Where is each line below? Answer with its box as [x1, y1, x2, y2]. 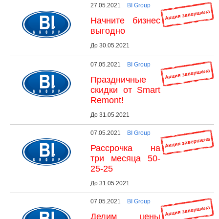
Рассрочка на [90, 143, 160, 153]
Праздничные [90, 74, 146, 85]
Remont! [90, 95, 124, 105]
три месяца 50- [90, 153, 160, 163]
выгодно [90, 25, 125, 36]
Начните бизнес [90, 15, 160, 25]
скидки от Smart [90, 85, 160, 95]
